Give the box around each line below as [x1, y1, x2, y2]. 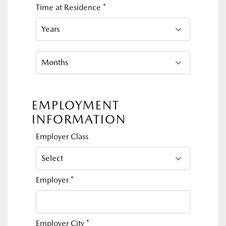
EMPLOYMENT [32, 98, 120, 112]
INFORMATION [32, 112, 126, 127]
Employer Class [36, 132, 88, 141]
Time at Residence [36, 3, 103, 12]
